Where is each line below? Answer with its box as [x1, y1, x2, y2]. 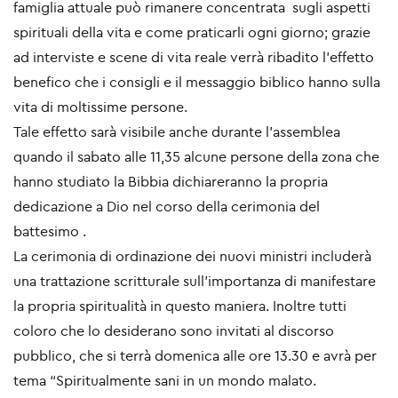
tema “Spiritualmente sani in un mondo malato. [13, 371, 316, 390]
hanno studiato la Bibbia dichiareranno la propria [13, 172, 328, 191]
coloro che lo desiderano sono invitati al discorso [13, 322, 334, 340]
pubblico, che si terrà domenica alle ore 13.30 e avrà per [13, 346, 377, 365]
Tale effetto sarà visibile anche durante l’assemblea [13, 123, 340, 141]
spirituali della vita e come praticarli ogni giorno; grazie [13, 23, 370, 42]
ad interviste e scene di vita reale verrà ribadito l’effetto [13, 48, 374, 67]
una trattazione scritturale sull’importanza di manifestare [13, 272, 376, 291]
